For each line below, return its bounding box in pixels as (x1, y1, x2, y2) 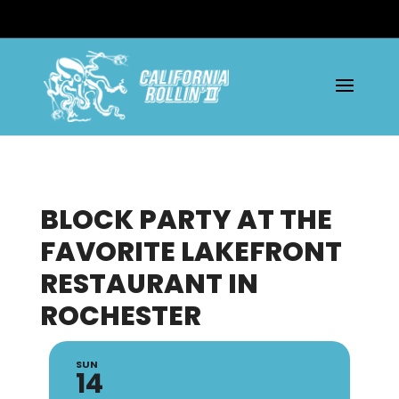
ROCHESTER (39, 297, 201, 335)
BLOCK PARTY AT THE (39, 201, 332, 239)
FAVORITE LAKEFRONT (39, 233, 342, 271)
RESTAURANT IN (39, 265, 258, 303)
